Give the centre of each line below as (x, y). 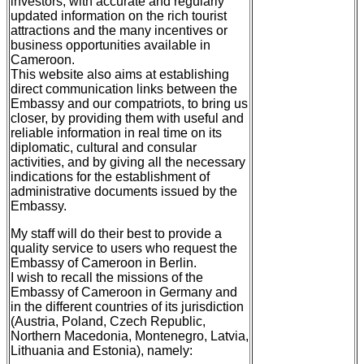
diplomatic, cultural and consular (104, 147)
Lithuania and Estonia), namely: (102, 350)
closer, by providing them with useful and (127, 118)
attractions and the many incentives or (119, 30)
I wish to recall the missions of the (107, 277)
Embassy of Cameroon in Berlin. (104, 262)
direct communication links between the (124, 89)
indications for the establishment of (110, 176)
